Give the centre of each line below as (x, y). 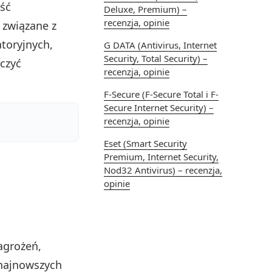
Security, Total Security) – (156, 58)
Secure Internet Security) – (159, 107)
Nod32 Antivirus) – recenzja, (163, 170)
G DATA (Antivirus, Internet (160, 45)
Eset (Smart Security (145, 143)
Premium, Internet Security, (161, 156)
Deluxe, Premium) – (145, 9)
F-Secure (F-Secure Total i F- (161, 94)
